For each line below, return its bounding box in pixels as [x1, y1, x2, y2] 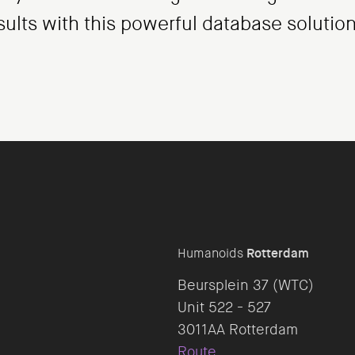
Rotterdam [246, 245, 309, 261]
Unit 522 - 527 [177, 298, 271, 317]
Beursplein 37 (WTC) [177, 276, 314, 295]
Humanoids [177, 245, 246, 261]
